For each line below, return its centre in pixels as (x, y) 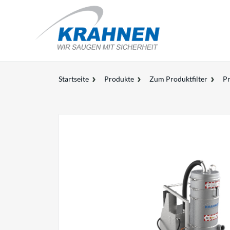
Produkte (119, 79)
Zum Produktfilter (178, 79)
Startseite (74, 79)
